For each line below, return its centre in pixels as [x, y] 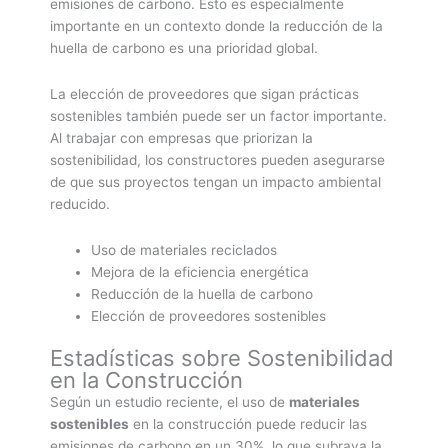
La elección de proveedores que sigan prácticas [204, 93]
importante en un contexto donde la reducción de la [216, 26]
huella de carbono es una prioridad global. [184, 48]
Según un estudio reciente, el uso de [169, 402]
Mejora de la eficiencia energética [200, 271]
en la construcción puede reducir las [248, 424]
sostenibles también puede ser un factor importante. [218, 115]
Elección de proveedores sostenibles [209, 315]
